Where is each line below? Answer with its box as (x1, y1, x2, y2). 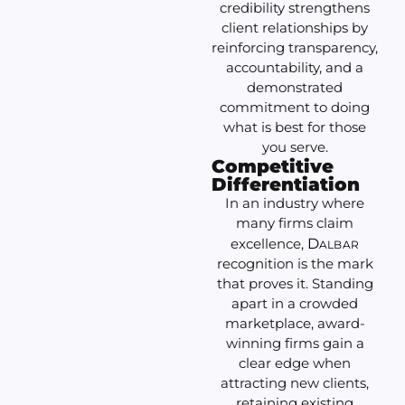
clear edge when (239, 354, 351, 372)
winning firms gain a (225, 334, 364, 353)
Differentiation (212, 174, 360, 196)
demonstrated (247, 79, 343, 97)
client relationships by (221, 19, 368, 37)
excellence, (230, 235, 307, 253)
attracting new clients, (221, 374, 369, 392)
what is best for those (223, 118, 366, 137)
